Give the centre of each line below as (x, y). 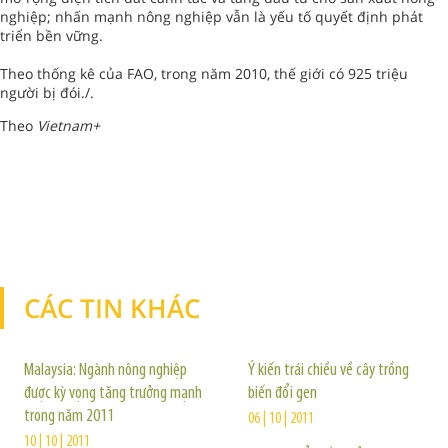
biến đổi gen (282, 393)
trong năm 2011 (69, 416)
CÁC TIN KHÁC (112, 308)
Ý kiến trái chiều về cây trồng (328, 370)
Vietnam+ (66, 125)
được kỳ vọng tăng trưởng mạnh (113, 393)
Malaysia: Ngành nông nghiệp (105, 370)
